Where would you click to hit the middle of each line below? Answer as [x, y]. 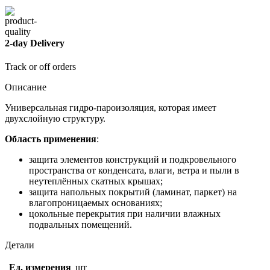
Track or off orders [40, 67]
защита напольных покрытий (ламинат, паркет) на [133, 192]
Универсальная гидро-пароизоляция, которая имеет [111, 108]
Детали [20, 245]
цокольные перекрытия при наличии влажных [125, 214]
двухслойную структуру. [55, 119]
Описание [26, 87]
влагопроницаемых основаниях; [96, 203]
